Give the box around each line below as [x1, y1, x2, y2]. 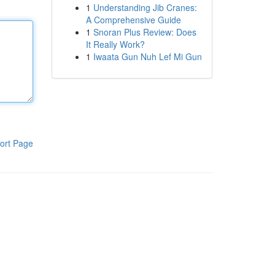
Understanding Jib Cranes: [93, 1, 197, 14]
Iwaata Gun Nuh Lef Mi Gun [93, 50, 202, 63]
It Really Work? [85, 38, 145, 50]
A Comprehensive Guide [85, 14, 181, 26]
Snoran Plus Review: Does [93, 26, 196, 38]
